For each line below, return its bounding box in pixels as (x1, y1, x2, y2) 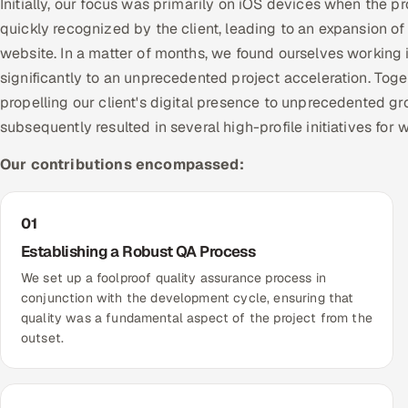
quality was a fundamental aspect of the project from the (21, 310, 372, 327)
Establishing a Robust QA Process (21, 241, 256, 262)
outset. (21, 330, 65, 347)
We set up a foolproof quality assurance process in (21, 270, 327, 287)
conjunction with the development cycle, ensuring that (21, 290, 354, 307)
